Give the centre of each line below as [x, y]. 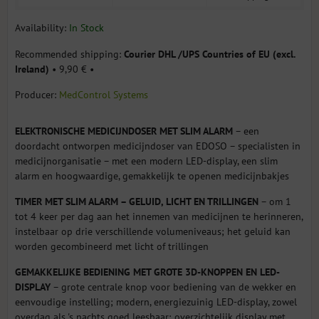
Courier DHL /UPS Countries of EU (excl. [209, 54]
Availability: [42, 27]
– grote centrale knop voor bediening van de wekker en [173, 287]
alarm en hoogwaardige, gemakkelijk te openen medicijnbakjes [152, 176]
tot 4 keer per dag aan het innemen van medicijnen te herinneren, [159, 216]
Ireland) [32, 69]
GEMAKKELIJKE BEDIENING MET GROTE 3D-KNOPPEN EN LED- [147, 272]
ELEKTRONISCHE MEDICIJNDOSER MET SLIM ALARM [124, 131]
